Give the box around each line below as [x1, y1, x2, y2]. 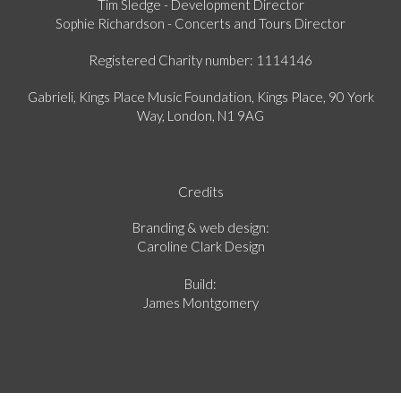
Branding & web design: [132, 218, 269, 235]
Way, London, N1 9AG [137, 107, 264, 124]
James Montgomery [142, 294, 259, 311]
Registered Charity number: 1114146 [89, 51, 312, 68]
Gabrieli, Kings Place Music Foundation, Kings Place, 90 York [27, 88, 374, 105]
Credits [177, 183, 224, 200]
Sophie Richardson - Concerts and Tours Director [55, 14, 346, 31]
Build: [184, 275, 217, 292]
